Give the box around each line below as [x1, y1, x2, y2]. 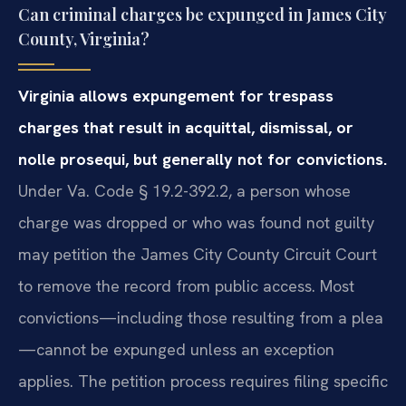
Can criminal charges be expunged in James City [18, 4, 387, 26]
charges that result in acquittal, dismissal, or [18, 117, 353, 139]
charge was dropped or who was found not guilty [18, 212, 374, 234]
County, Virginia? [18, 28, 150, 51]
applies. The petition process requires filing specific [18, 371, 388, 392]
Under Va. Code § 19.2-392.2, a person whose [18, 180, 351, 202]
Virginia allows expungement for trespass [18, 85, 333, 107]
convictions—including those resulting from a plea [18, 307, 383, 329]
